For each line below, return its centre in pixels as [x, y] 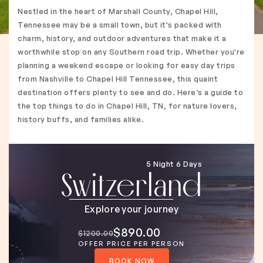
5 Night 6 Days [174, 164]
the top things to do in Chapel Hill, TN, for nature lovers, [127, 106]
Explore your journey [131, 209]
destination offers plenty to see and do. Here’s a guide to [130, 92]
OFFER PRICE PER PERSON [131, 244]
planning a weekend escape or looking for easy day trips [127, 65]
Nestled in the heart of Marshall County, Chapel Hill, [118, 11]
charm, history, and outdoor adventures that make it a [122, 38]
